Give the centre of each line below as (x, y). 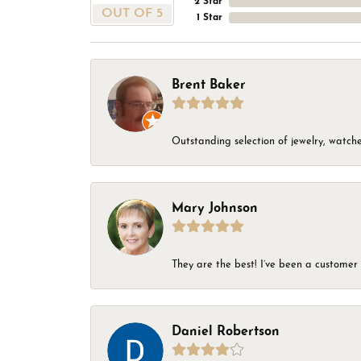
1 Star (210, 18)
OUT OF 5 (132, 14)
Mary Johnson (215, 209)
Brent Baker (209, 86)
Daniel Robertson (226, 332)
